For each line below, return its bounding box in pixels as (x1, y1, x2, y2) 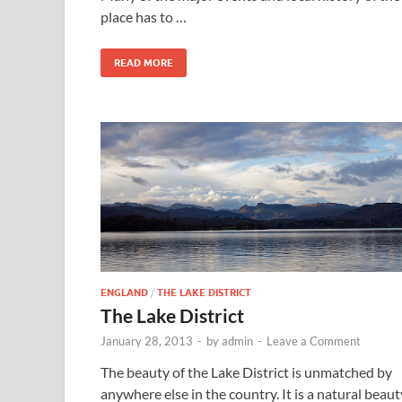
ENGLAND (100, 285, 148, 299)
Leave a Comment (267, 333, 361, 348)
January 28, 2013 (100, 333, 193, 348)
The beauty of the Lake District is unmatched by (100, 363, 392, 380)
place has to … (100, 8, 187, 26)
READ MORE (114, 57, 173, 70)
